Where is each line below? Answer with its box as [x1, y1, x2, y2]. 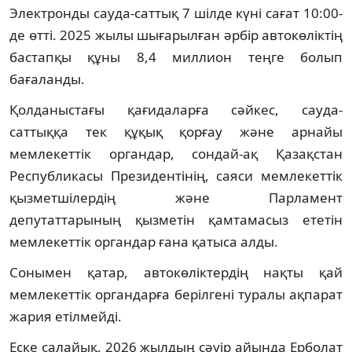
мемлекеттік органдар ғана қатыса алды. [9, 232, 278, 251]
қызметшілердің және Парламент [9, 188, 343, 207]
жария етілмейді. [9, 306, 122, 325]
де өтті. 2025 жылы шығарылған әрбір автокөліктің [9, 25, 343, 44]
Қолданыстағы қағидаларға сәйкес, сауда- [9, 100, 343, 119]
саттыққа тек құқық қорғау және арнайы [9, 122, 343, 141]
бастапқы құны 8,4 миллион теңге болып [9, 47, 343, 66]
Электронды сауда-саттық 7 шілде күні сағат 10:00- [9, 3, 343, 22]
